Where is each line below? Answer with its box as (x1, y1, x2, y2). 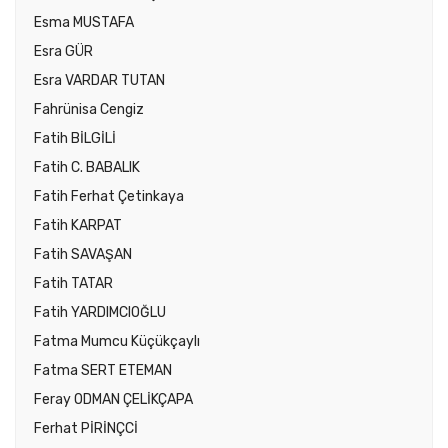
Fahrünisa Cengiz (34, 101, 144, 119)
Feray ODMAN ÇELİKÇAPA (34, 391, 193, 409)
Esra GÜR (34, 43, 93, 61)
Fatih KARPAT (34, 217, 122, 235)
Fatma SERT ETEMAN (34, 362, 172, 380)
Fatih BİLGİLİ (34, 130, 116, 148)
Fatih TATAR (34, 275, 113, 293)
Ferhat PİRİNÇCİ (34, 420, 138, 438)
